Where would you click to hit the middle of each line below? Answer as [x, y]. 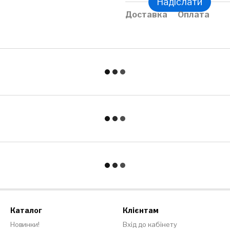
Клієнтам [141, 210]
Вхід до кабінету [150, 224]
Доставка [146, 14]
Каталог [26, 210]
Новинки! [25, 224]
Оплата [194, 14]
